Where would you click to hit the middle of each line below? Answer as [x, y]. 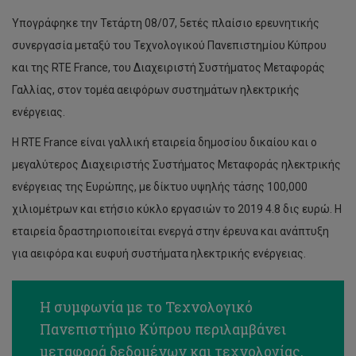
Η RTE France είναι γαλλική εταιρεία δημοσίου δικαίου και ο [164, 142]
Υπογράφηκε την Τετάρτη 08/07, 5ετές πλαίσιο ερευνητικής [166, 23]
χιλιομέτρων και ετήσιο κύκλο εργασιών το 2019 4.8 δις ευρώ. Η [177, 209]
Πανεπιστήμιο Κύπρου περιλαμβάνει [163, 329]
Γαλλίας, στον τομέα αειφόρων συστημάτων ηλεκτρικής [156, 90]
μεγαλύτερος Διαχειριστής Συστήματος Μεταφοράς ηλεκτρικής [176, 164]
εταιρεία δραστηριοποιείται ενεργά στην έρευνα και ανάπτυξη [170, 231]
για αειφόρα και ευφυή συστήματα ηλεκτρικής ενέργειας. [159, 253]
